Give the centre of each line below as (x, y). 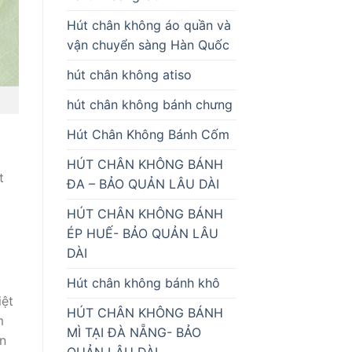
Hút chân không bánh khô (143, 282)
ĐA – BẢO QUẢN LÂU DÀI (143, 183)
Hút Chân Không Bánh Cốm (148, 134)
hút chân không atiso (129, 74)
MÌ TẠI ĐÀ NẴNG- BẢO (134, 332)
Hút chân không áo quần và (148, 25)
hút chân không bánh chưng (149, 104)
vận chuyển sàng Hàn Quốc (148, 44)
